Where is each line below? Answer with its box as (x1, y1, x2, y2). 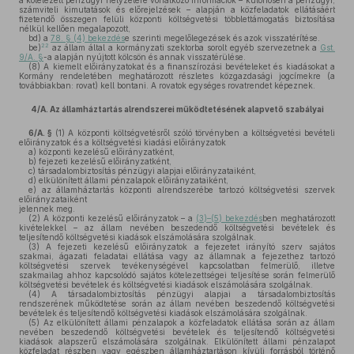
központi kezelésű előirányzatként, (36, 147, 175, 156)
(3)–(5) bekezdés (196, 213, 263, 223)
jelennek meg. (19, 204, 75, 213)
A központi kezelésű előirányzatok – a (40, 213, 197, 223)
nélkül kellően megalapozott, (19, 24, 130, 33)
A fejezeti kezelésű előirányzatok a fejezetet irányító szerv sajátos (40, 242, 335, 251)
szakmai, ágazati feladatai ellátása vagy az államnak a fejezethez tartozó (19, 251, 335, 261)
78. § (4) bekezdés (51, 33, 125, 43)
